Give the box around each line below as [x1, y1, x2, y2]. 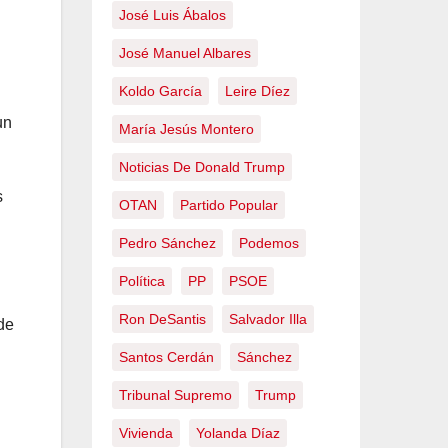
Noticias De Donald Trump [119, 159, 285, 175]
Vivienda [119, 425, 173, 441]
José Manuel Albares [119, 45, 251, 61]
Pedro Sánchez [119, 235, 216, 251]
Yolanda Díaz [196, 425, 280, 441]
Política [119, 273, 165, 289]
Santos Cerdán [119, 349, 214, 365]
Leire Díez [225, 83, 290, 99]
